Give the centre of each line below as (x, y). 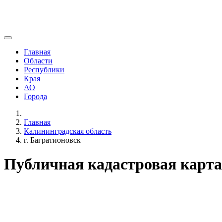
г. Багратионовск (52, 140)
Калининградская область (68, 131)
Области (38, 61)
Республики (44, 70)
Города (35, 96)
